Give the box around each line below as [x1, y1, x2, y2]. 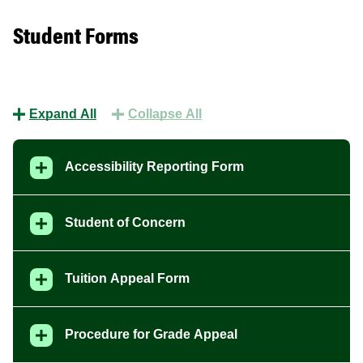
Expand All [29, 106, 96, 121]
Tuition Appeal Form [64, 271, 190, 285]
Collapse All [128, 106, 203, 121]
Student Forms [13, 17, 139, 50]
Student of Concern [64, 215, 186, 229]
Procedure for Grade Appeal [64, 327, 237, 341]
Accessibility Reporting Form [64, 159, 244, 173]
